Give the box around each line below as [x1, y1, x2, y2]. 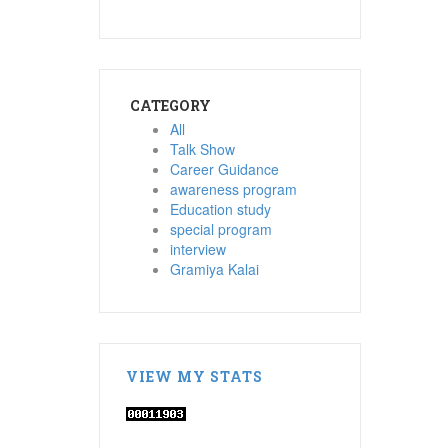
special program [169, 218, 272, 239]
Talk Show [169, 138, 235, 159]
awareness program [169, 178, 297, 199]
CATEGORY [129, 95, 211, 115]
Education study [169, 198, 271, 219]
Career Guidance [169, 158, 279, 179]
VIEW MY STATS [125, 366, 263, 386]
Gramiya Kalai [169, 258, 259, 279]
